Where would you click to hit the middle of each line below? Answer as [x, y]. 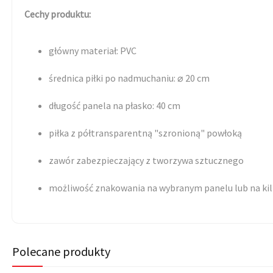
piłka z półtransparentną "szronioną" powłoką [146, 133]
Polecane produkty [61, 251]
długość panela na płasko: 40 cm [115, 105]
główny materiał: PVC [93, 50]
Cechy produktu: [58, 14]
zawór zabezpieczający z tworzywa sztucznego [146, 160]
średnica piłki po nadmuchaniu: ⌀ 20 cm [129, 78]
